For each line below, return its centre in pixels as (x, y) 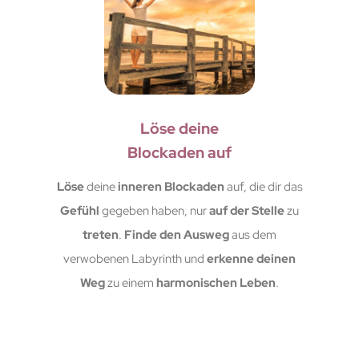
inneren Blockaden (171, 186)
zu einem (131, 282)
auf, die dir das (264, 186)
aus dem (254, 234)
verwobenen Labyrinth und (135, 258)
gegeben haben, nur (155, 210)
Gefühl (81, 210)
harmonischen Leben (216, 282)
